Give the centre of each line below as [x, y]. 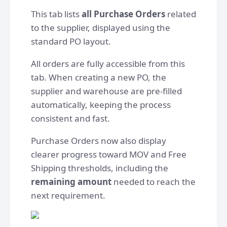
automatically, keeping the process [101, 105]
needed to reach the [154, 182]
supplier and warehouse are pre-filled [106, 91]
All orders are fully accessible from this [108, 64]
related [181, 14]
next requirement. [68, 195]
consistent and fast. [70, 118]
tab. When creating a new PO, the [99, 77]
